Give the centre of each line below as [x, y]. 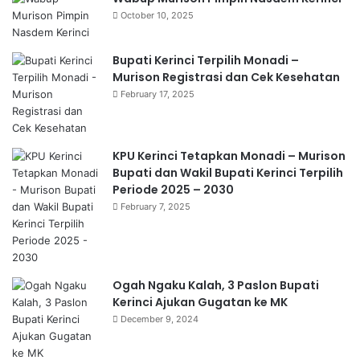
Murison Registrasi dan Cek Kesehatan [226, 77]
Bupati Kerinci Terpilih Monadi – [206, 60]
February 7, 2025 [155, 207]
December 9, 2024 [160, 319]
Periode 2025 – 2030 [173, 190]
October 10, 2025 [157, 15]
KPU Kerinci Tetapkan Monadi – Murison [229, 156]
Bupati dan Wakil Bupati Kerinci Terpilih [228, 173]
